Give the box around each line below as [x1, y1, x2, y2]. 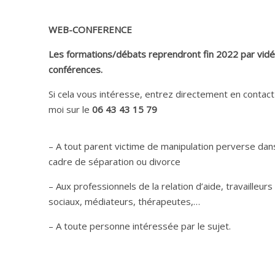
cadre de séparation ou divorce [48, 155, 180, 168]
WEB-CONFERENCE [48, 23, 132, 36]
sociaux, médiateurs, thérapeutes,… [48, 195, 200, 208]
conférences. [48, 63, 103, 76]
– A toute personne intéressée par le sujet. [48, 220, 231, 233]
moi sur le [48, 103, 92, 116]
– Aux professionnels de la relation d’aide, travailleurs [48, 180, 273, 193]
